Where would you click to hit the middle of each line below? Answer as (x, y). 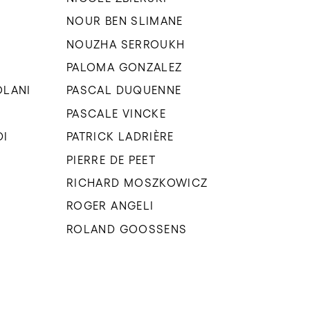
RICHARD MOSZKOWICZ (137, 183)
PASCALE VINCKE (117, 113)
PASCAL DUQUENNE (124, 90)
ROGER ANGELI (110, 206)
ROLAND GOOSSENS (127, 229)
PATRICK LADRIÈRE (120, 137)
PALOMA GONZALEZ (125, 67)
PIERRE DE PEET (111, 159)
